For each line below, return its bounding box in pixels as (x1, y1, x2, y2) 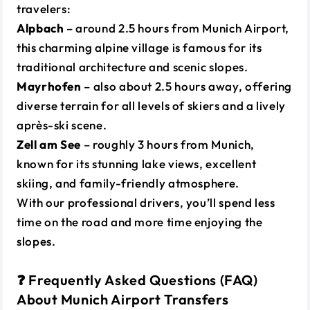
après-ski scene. (17, 117, 107, 132)
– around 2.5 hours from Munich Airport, (64, 20, 290, 35)
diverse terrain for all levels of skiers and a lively (17, 98, 286, 113)
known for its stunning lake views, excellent (17, 156, 257, 171)
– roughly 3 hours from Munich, (81, 136, 255, 152)
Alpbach (17, 20, 64, 35)
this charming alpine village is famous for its (17, 39, 262, 55)
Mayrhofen (17, 78, 82, 93)
